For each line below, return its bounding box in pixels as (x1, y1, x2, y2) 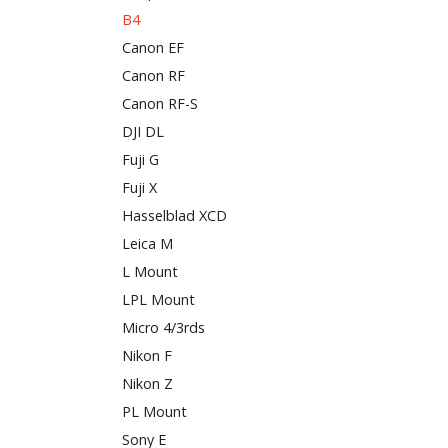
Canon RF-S (122, 93, 198, 113)
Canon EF (122, 37, 184, 57)
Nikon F (122, 345, 172, 365)
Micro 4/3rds (122, 317, 205, 337)
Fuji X (122, 177, 157, 197)
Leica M (122, 233, 173, 253)
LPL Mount (122, 289, 195, 309)
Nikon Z (122, 373, 173, 393)
